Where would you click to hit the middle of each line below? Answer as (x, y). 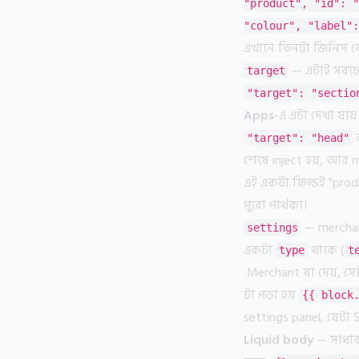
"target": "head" (298, 138)
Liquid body (278, 340)
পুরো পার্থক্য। (276, 205)
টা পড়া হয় (271, 295)
